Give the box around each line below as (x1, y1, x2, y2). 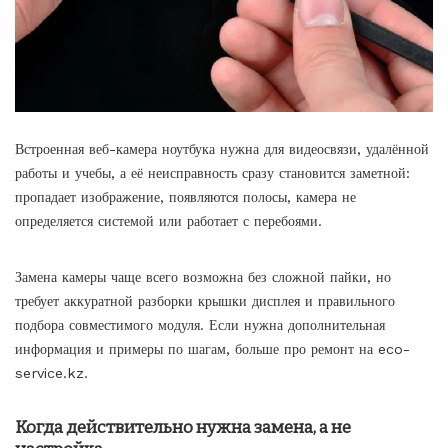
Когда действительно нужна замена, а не (15, 416, 351, 438)
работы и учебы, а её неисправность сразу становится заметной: (15, 164, 410, 181)
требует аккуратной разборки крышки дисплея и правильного (15, 292, 395, 309)
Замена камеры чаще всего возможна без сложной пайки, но (15, 268, 391, 285)
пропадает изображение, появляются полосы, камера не (15, 188, 356, 205)
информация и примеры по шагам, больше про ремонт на (15, 340, 378, 357)
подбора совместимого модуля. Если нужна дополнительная (15, 316, 385, 333)
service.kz (15, 364, 84, 381)
